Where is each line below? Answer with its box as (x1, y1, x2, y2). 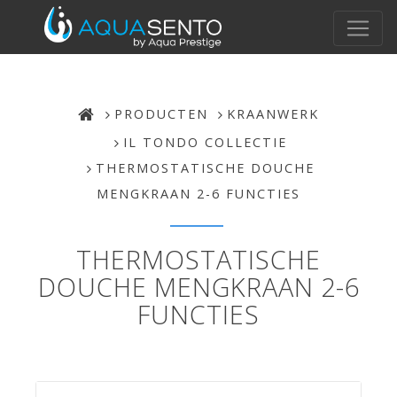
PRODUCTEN (114, 105, 208, 122)
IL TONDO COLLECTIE (123, 134, 287, 152)
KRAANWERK (227, 105, 319, 122)
